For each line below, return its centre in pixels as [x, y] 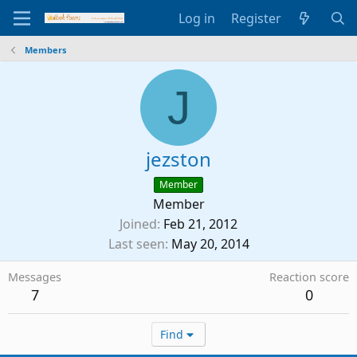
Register [256, 18]
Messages [35, 277]
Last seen [136, 244]
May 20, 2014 [210, 244]
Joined [138, 224]
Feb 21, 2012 [200, 224]
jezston [178, 159]
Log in [196, 18]
